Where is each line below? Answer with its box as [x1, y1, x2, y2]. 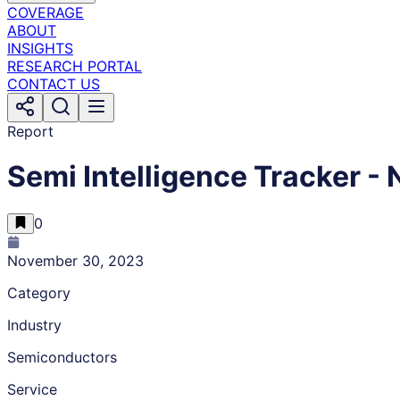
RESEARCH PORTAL [7, 57, 142, 75]
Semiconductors [7, 347, 117, 366]
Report [7, 122, 54, 140]
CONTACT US [7, 75, 100, 93]
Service [7, 379, 57, 398]
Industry [7, 315, 62, 334]
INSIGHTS [7, 39, 73, 57]
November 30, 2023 [7, 251, 144, 270]
